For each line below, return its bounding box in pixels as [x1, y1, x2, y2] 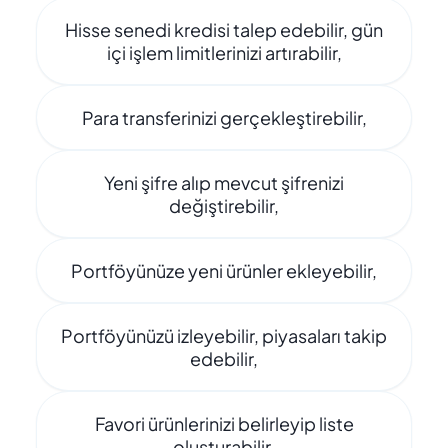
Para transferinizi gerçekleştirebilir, [81, 106, 367, 129]
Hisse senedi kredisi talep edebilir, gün [65, 18, 383, 41]
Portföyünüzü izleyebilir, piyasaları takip [61, 324, 387, 347]
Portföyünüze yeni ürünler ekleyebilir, [71, 259, 377, 282]
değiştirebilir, [169, 194, 279, 217]
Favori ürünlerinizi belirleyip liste [94, 412, 354, 435]
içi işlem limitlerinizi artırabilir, [106, 41, 342, 64]
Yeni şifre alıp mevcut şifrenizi [104, 171, 344, 194]
